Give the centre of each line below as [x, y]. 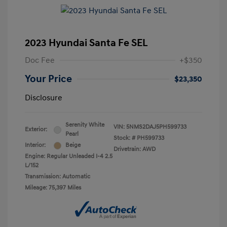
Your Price [48, 79]
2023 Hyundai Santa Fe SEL [86, 43]
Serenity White [85, 125]
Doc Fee [40, 61]
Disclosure [44, 98]
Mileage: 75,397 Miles [53, 188]
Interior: [35, 145]
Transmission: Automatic [58, 177]
